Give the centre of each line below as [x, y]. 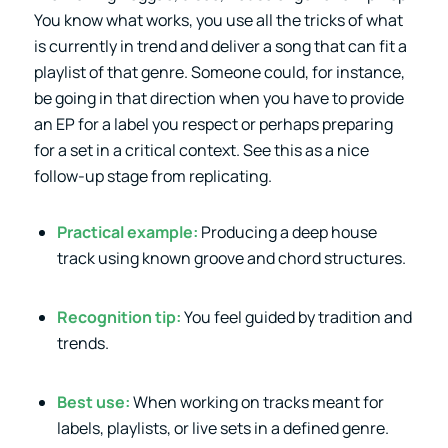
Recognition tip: [118, 316]
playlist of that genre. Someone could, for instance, [219, 71]
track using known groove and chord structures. [231, 257]
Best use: [93, 402]
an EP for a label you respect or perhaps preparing [213, 123]
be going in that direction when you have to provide [218, 97]
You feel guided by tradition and [296, 316]
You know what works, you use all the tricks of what [218, 19]
